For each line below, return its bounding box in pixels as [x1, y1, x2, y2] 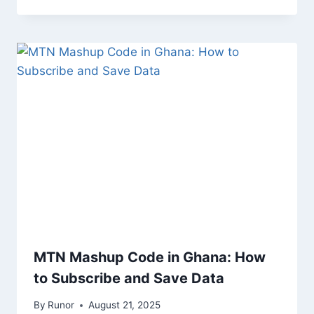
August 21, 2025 [88, 299, 161, 311]
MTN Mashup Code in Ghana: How [34, 248, 266, 266]
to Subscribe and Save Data [34, 269, 224, 287]
